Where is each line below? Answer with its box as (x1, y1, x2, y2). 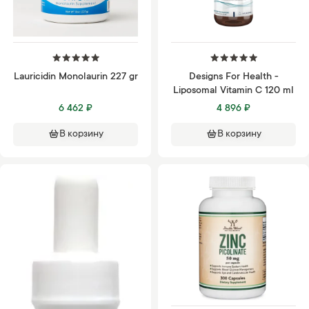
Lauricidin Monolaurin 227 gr (13, 72, 138, 83)
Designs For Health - (188, 72, 279, 83)
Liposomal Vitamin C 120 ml (173, 86, 294, 97)
